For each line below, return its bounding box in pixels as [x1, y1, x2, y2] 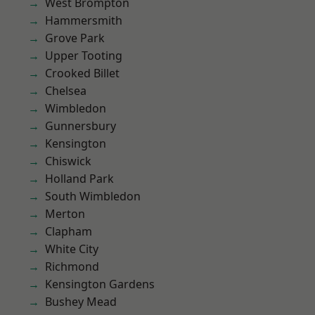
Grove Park [45, 30, 105, 46]
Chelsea [45, 83, 86, 98]
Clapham [45, 224, 92, 239]
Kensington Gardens [45, 276, 155, 292]
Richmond [45, 259, 99, 274]
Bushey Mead [45, 294, 117, 309]
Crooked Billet [45, 65, 120, 81]
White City [45, 241, 98, 257]
